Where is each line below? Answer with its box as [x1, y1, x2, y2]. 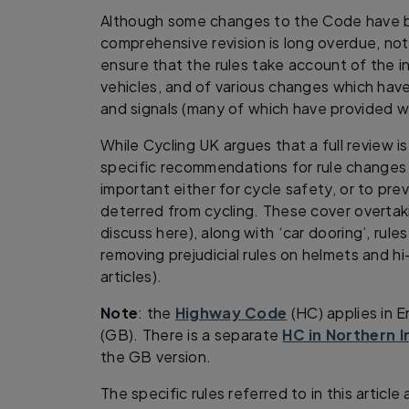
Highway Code [174, 302, 288, 322]
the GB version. [100, 346, 212, 366]
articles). [100, 266, 163, 286]
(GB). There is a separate [100, 324, 283, 344]
